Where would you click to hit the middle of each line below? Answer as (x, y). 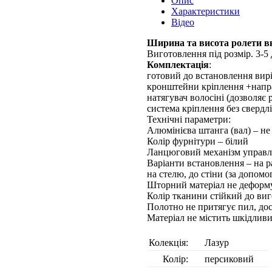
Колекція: (168, 243)
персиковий (229, 259)
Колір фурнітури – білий (198, 141)
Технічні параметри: (189, 119)
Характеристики (206, 11)
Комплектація (178, 65)
